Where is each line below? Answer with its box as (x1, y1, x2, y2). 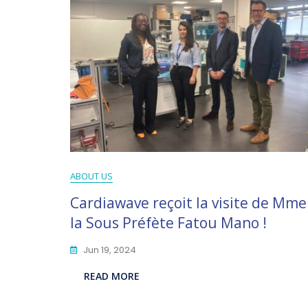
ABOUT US (70, 170, 113, 182)
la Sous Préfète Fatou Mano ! (70, 213, 267, 232)
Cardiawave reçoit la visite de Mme (70, 193, 307, 212)
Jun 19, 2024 (83, 243, 136, 256)
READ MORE (84, 269, 140, 283)
